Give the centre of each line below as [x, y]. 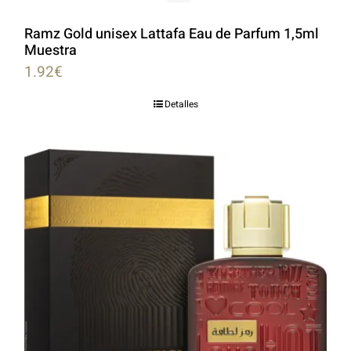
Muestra [51, 50]
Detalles [181, 104]
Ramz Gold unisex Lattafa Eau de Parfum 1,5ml [172, 34]
